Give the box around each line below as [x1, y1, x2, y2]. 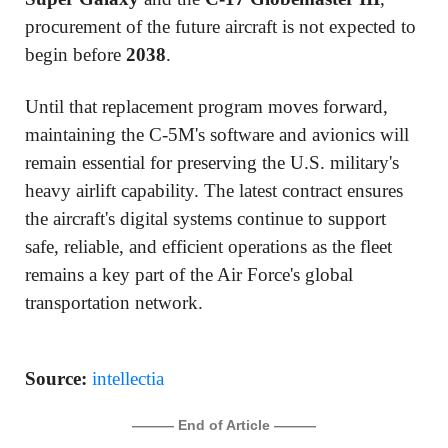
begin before [25, 44, 126, 66]
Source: [25, 368, 87, 390]
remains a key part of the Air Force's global [25, 264, 353, 286]
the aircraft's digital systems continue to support [25, 208, 386, 230]
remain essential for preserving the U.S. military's [25, 152, 399, 174]
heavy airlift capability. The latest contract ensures [25, 180, 403, 202]
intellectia [92, 368, 164, 390]
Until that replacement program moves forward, [25, 96, 388, 118]
